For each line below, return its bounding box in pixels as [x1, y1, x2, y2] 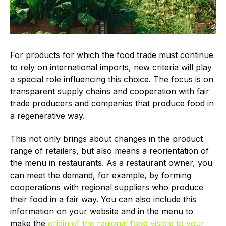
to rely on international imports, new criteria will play [10, 62, 212, 72]
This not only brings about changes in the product [10, 133, 203, 144]
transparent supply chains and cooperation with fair [10, 86, 209, 96]
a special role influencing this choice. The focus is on [10, 74, 213, 84]
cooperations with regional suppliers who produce [10, 182, 203, 192]
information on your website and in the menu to [10, 206, 193, 216]
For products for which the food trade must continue [10, 49, 213, 60]
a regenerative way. [10, 110, 85, 121]
